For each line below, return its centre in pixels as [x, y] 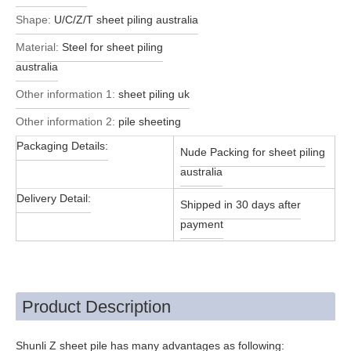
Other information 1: [65, 94]
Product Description [96, 306]
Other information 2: [65, 121]
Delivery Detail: [54, 198]
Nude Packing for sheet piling [253, 152]
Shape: [33, 19]
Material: [37, 47]
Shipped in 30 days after [241, 204]
